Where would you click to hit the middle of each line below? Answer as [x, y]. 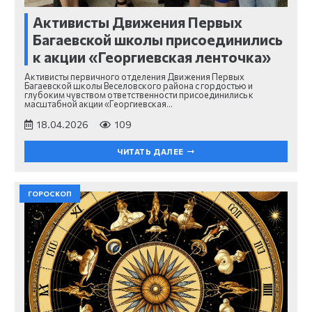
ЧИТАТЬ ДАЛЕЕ [150, 151]
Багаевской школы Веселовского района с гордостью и [139, 86]
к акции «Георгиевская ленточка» [152, 57]
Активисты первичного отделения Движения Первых [134, 77]
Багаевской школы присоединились [158, 40]
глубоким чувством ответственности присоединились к [139, 95]
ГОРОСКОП [50, 193]
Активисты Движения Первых [138, 22]
